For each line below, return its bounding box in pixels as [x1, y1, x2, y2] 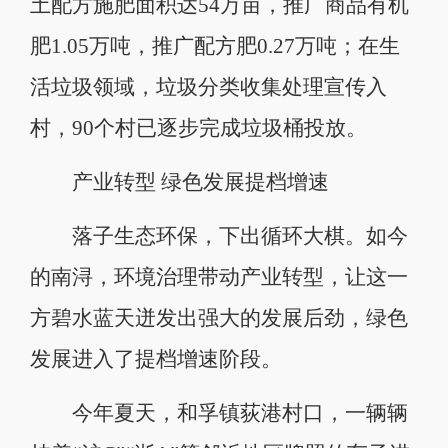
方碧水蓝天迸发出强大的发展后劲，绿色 [29, 307, 408, 330]
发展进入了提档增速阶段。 [29, 348, 282, 371]
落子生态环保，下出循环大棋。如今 [29, 225, 408, 248]
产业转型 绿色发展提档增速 [29, 171, 329, 194]
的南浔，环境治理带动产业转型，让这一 [29, 266, 408, 289]
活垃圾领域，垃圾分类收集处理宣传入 [29, 76, 387, 99]
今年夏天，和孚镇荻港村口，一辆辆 [29, 402, 408, 425]
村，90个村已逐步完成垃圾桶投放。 [29, 117, 367, 140]
